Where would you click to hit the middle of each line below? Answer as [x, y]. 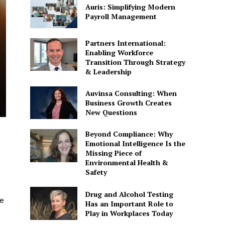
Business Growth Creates [128, 103]
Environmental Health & [127, 163]
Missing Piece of [113, 153]
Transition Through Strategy [135, 62]
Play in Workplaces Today [129, 213]
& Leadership [108, 71]
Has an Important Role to [129, 203]
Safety [96, 172]
